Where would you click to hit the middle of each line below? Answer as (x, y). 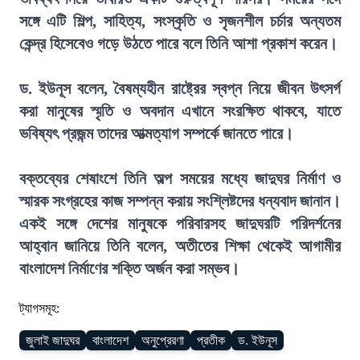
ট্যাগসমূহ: (39, 308)
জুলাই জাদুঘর (53, 340)
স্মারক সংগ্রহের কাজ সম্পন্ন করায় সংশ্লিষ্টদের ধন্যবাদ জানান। (180, 201)
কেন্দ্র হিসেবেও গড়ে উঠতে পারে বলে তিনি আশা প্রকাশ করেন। (178, 43)
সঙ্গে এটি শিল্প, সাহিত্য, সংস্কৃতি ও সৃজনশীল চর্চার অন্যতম (180, 21)
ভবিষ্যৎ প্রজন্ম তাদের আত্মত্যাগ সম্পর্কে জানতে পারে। (156, 133)
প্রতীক (211, 340)
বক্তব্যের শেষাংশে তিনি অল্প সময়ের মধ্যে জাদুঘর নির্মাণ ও (180, 178)
